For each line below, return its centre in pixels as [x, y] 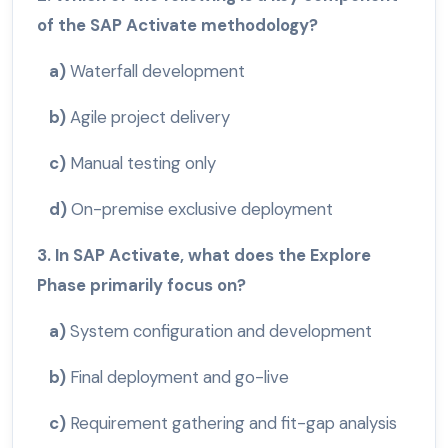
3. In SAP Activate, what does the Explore [204, 255]
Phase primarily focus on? [141, 285]
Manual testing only [143, 163]
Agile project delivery [150, 117]
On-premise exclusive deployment [202, 209]
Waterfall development [157, 71]
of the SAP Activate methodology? [177, 25]
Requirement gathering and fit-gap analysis [233, 423]
